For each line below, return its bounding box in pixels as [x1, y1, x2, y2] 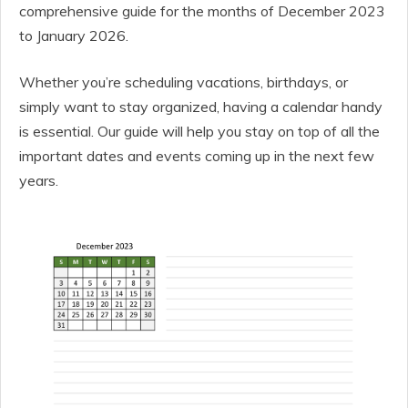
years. [19, 171, 58, 189]
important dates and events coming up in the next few [19, 147, 374, 165]
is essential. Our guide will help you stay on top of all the [19, 122, 380, 140]
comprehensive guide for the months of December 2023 [19, 2, 385, 20]
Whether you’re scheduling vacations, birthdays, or [19, 73, 348, 91]
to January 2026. [19, 26, 128, 45]
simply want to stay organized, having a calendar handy [19, 97, 382, 116]
